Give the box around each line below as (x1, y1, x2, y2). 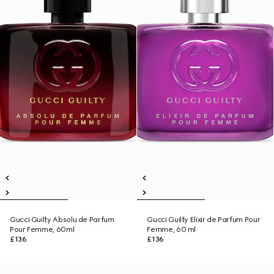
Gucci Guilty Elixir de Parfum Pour (147, 215, 261, 224)
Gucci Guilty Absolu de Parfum (10, 215, 114, 224)
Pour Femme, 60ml (10, 225, 75, 234)
